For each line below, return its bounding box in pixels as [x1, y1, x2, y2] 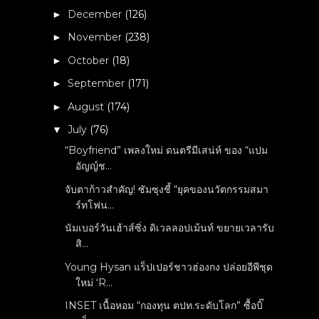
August [68, 100, 108, 113]
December [68, 7, 125, 21]
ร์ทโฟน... [75, 198, 115, 211]
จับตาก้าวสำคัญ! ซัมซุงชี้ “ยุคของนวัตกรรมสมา [65, 182, 269, 196]
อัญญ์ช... [75, 159, 113, 172]
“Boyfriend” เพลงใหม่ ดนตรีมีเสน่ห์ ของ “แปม [65, 144, 268, 157]
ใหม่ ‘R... [75, 276, 113, 289]
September [68, 77, 128, 90]
